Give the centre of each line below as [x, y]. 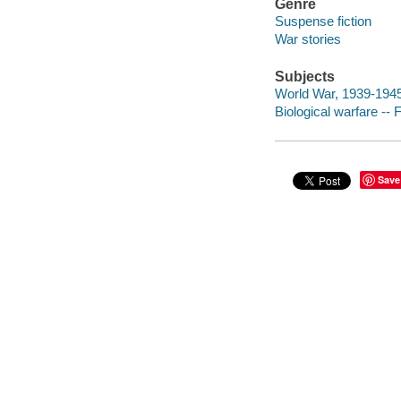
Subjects [304, 76]
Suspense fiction [323, 21]
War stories [307, 39]
